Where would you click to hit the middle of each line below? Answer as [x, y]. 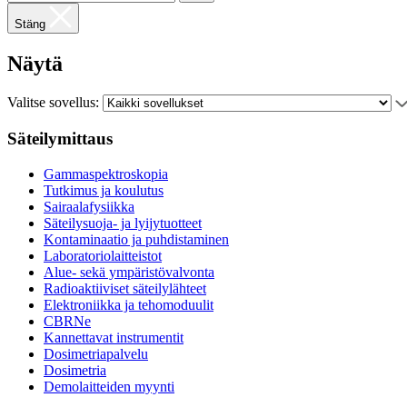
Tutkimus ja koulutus [104, 190]
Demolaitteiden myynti [109, 386]
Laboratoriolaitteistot [103, 255]
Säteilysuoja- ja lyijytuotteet [123, 223]
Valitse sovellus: [53, 103]
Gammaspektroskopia [106, 174]
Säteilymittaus [60, 138]
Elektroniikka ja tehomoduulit [129, 304]
